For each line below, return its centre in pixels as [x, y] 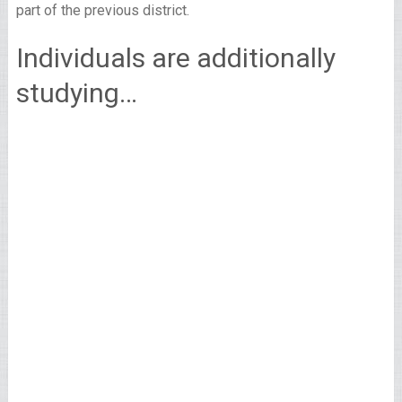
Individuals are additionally [175, 58]
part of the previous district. [102, 10]
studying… [76, 93]
